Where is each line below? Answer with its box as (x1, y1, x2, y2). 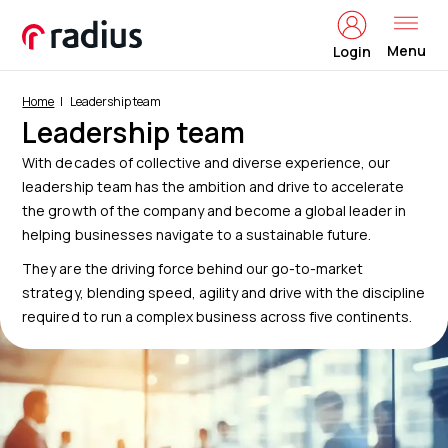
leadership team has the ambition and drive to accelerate (22, 177, 405, 196)
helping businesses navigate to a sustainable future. (22, 225, 372, 244)
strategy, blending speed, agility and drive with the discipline (22, 283, 426, 302)
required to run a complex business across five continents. (22, 307, 413, 326)
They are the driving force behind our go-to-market (22, 259, 364, 278)
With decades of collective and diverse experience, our (22, 153, 391, 172)
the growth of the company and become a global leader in (22, 201, 407, 220)
